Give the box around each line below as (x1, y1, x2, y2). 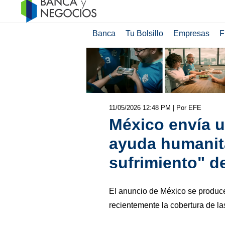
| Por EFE (172, 103, 201, 111)
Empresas (173, 29, 209, 38)
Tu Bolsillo (125, 29, 163, 38)
